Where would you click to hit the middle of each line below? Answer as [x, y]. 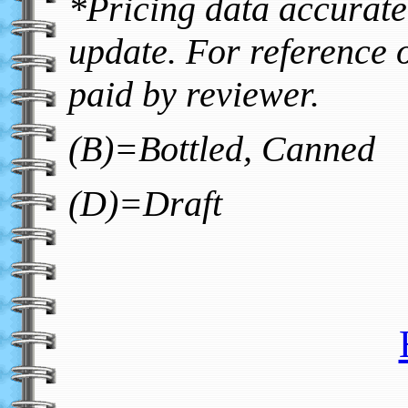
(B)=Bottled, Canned [222, 148]
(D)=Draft [145, 203]
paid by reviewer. [194, 94]
